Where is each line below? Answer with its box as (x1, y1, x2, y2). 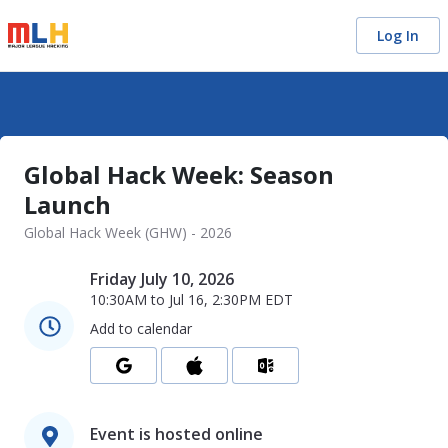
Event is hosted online (90, 422, 263, 445)
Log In (377, 26, 419, 45)
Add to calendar (90, 319, 192, 338)
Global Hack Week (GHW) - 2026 (24, 223, 232, 242)
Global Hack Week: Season (24, 158, 334, 191)
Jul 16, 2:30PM (169, 290, 261, 309)
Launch (24, 188, 111, 221)
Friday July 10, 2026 (90, 268, 234, 290)
